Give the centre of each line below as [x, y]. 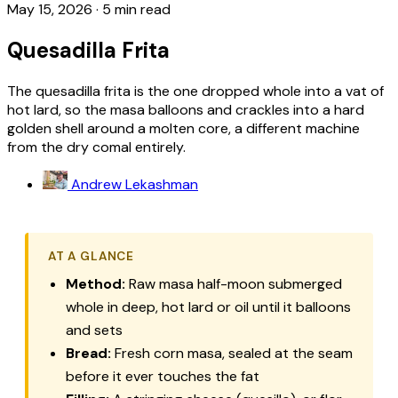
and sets [94, 330]
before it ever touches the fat [163, 376]
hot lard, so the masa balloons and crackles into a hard [186, 109]
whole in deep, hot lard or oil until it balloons [208, 306]
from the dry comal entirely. [96, 147]
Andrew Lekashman [135, 184]
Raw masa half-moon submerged [234, 283]
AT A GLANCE [91, 256]
